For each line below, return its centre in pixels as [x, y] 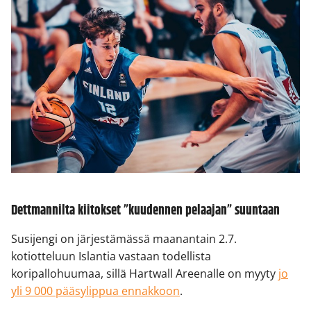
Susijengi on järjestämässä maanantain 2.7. [124, 239]
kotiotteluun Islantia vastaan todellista [111, 257]
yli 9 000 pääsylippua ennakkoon [95, 291]
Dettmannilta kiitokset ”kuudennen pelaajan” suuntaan [145, 210]
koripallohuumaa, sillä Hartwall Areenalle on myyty [145, 274]
